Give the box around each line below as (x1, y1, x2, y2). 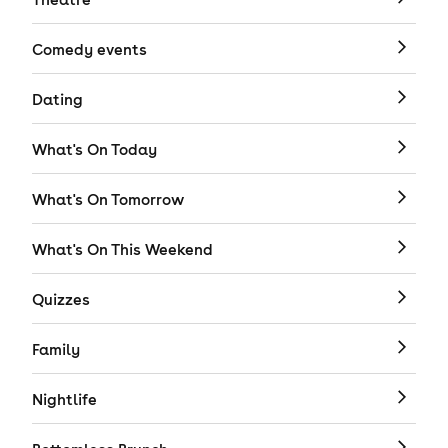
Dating (32, 90, 83, 109)
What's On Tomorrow (32, 190, 184, 209)
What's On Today (32, 140, 157, 159)
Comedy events (32, 40, 147, 59)
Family (32, 340, 80, 359)
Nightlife (32, 390, 97, 409)
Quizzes (32, 290, 90, 309)
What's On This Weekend (32, 240, 213, 259)
